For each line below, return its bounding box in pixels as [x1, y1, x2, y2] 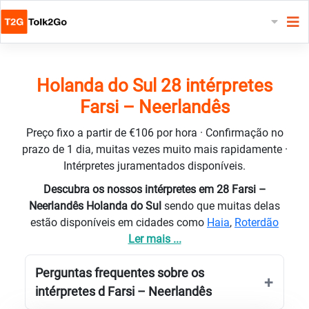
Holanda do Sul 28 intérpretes [37, 74, 272, 96]
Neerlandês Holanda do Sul [29, 199, 164, 212]
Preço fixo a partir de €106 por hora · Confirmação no [26, 126, 283, 139]
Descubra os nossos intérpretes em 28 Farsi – [43, 182, 266, 196]
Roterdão [235, 215, 279, 229]
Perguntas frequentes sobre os [35, 265, 204, 280]
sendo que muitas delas [164, 199, 280, 212]
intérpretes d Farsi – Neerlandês [35, 283, 212, 299]
